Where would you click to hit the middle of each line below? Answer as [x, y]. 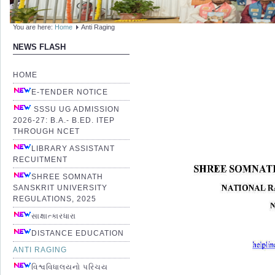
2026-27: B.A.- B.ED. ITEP [64, 120]
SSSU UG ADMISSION [76, 109]
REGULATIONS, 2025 [55, 199]
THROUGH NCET [46, 131]
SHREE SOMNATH [67, 176]
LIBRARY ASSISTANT [73, 148]
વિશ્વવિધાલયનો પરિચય [70, 267]
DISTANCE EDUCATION [78, 233]
